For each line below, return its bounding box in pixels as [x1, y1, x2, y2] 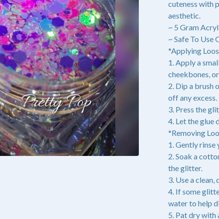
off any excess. [168, 93, 217, 102]
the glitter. [168, 163, 202, 173]
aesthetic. [168, 11, 200, 20]
